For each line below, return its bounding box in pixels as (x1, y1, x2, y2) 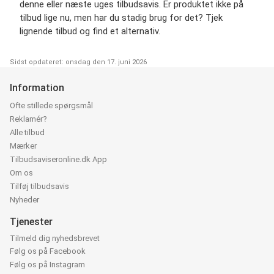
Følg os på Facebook (10, 246, 86, 256)
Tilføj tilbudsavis (10, 182, 69, 191)
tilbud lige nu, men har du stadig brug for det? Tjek (20, 12, 223, 24)
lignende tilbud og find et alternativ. (20, 26, 160, 37)
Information (10, 82, 64, 94)
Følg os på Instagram (10, 260, 85, 270)
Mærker (10, 141, 37, 151)
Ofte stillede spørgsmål (10, 101, 93, 111)
